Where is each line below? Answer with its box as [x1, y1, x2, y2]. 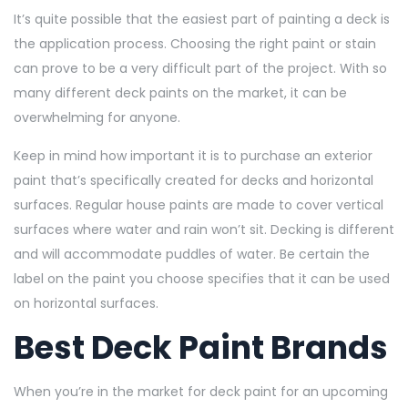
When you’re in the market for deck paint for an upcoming [14, 382, 388, 401]
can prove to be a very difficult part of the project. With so [14, 58, 387, 77]
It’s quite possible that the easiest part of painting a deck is [14, 9, 390, 28]
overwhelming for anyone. [14, 107, 184, 127]
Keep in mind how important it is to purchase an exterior [14, 146, 372, 165]
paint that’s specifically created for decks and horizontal [14, 170, 373, 189]
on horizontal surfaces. [14, 293, 158, 312]
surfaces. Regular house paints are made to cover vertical [14, 195, 383, 214]
